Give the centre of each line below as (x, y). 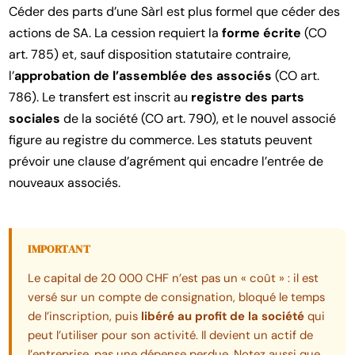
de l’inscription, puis (85, 316)
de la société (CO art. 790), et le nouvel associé (198, 119)
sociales (35, 119)
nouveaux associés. (65, 183)
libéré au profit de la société (223, 316)
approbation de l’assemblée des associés (143, 76)
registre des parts (248, 97)
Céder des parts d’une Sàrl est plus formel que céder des (175, 12)
